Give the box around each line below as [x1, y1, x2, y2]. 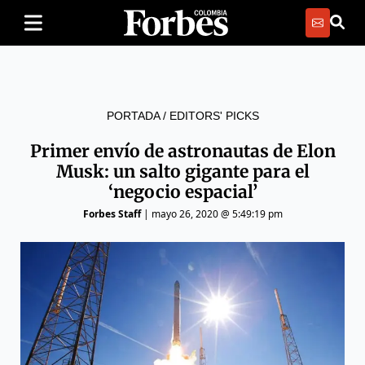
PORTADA [106, 109, 160, 122]
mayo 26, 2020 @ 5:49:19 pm [151, 207, 283, 221]
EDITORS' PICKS [169, 109, 259, 122]
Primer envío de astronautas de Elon [29, 140, 336, 162]
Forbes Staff [82, 207, 141, 221]
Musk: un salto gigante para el [55, 161, 310, 182]
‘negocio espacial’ [108, 181, 257, 203]
